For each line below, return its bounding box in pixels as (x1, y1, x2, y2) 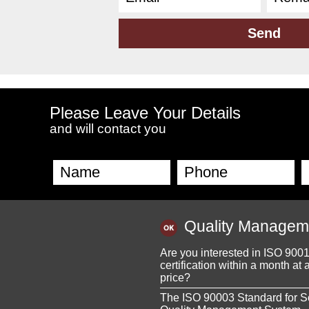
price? (160, 271, 190, 283)
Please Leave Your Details (50, 103, 241, 123)
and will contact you (50, 121, 166, 137)
